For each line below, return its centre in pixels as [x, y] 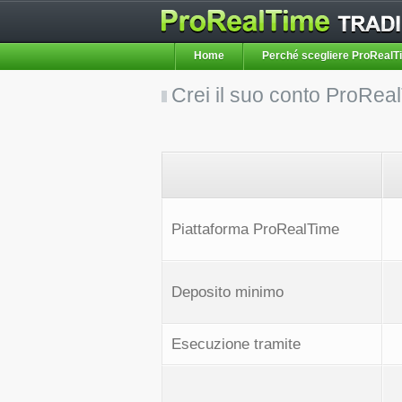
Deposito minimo [227, 292]
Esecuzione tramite [236, 344]
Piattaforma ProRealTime [255, 229]
